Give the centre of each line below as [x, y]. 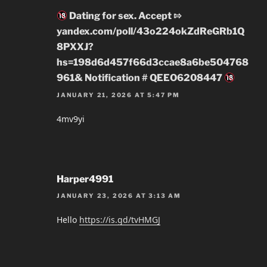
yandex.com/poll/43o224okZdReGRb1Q [150, 32]
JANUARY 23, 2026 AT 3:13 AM [119, 196]
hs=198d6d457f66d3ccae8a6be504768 [153, 63]
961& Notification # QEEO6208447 [140, 78]
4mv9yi [71, 119]
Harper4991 [85, 179]
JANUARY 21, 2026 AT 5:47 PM [119, 94]
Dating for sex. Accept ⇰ [125, 16]
